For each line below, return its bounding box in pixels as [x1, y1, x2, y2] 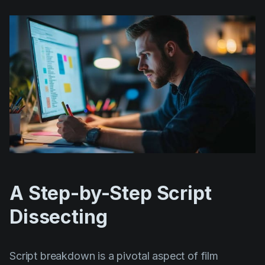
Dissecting [9, 205, 108, 229]
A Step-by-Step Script [9, 182, 212, 205]
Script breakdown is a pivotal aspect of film [9, 250, 218, 263]
